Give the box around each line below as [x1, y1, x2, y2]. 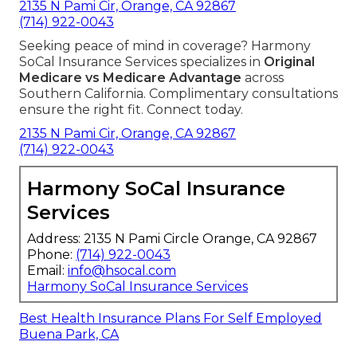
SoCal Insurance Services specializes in [19, 54, 264, 70]
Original [264, 54, 315, 70]
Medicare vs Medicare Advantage [19, 70, 241, 86]
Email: [27, 263, 68, 279]
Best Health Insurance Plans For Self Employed [19, 311, 322, 327]
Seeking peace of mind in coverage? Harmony [19, 38, 311, 54]
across [241, 70, 284, 86]
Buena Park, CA [19, 327, 119, 343]
